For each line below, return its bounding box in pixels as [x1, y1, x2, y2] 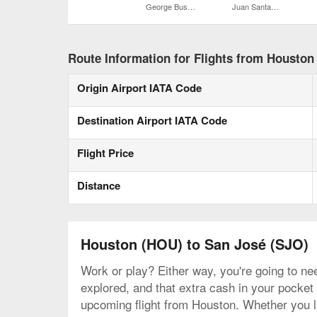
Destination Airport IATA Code [77, 113, 227, 129]
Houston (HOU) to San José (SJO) [81, 234, 309, 255]
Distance [77, 178, 120, 194]
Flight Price [77, 145, 134, 161]
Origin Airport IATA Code [77, 80, 202, 96]
